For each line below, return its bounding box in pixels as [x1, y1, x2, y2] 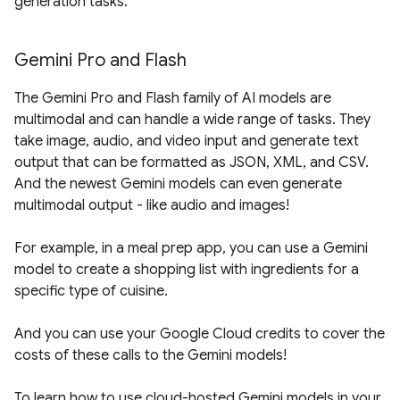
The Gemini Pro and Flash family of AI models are [14, 89, 331, 108]
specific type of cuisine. [14, 282, 168, 301]
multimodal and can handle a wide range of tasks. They [14, 111, 371, 129]
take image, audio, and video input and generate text [14, 132, 359, 151]
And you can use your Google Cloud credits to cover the [14, 325, 385, 344]
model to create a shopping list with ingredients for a [14, 261, 359, 279]
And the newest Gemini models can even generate [14, 175, 342, 194]
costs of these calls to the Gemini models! [14, 346, 287, 365]
